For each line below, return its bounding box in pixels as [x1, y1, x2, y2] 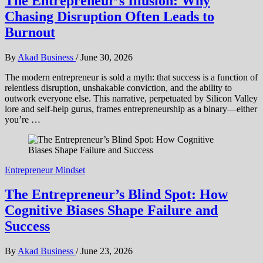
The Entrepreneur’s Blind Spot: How [5, 187, 228, 203]
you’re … [5, 114, 41, 124]
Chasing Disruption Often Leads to [5, 8, 214, 24]
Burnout [5, 24, 55, 40]
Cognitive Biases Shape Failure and [5, 203, 218, 218]
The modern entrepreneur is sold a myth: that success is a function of [5, 72, 258, 82]
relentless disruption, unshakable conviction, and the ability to [5, 82, 232, 93]
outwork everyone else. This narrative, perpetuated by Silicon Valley [5, 93, 258, 103]
